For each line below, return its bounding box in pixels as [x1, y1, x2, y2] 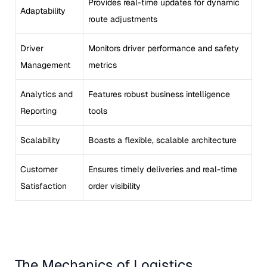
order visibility [88, 181, 141, 191]
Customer [20, 164, 58, 175]
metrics [88, 60, 117, 70]
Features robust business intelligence [88, 89, 230, 100]
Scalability [20, 135, 60, 145]
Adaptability [20, 5, 66, 16]
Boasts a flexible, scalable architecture [88, 135, 237, 145]
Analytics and [20, 89, 73, 100]
